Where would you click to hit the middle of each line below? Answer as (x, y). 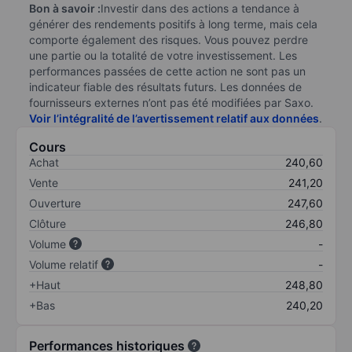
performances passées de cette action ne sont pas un (167, 71)
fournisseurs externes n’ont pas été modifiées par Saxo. (171, 102)
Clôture (48, 223)
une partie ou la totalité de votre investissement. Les (163, 55)
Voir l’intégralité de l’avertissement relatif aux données (174, 118)
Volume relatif (64, 264)
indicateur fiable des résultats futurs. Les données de (165, 86)
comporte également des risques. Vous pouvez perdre (169, 39)
